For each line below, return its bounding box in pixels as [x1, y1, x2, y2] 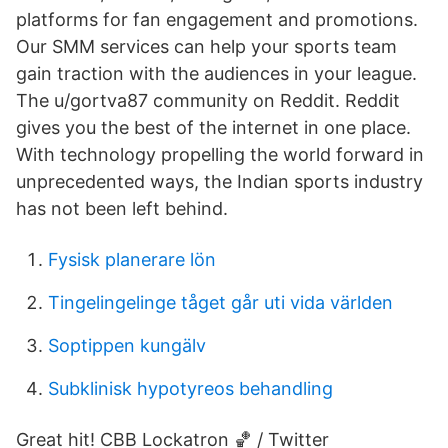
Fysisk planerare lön [48, 249, 216, 270]
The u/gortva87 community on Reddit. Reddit [16, 90, 400, 111]
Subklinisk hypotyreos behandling [48, 378, 333, 399]
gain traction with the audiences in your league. [16, 63, 417, 84]
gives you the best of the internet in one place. [16, 117, 411, 138]
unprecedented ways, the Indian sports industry [16, 171, 423, 192]
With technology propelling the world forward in [16, 144, 424, 165]
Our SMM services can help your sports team [16, 36, 397, 57]
